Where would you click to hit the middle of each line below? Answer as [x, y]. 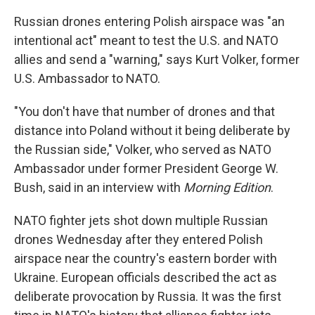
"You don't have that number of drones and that [144, 111]
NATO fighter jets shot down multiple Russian [141, 220]
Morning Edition [227, 187]
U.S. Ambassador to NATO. [87, 78]
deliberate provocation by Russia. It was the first [148, 296]
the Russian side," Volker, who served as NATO [143, 149]
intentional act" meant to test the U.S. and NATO [146, 40]
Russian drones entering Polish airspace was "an [149, 21]
